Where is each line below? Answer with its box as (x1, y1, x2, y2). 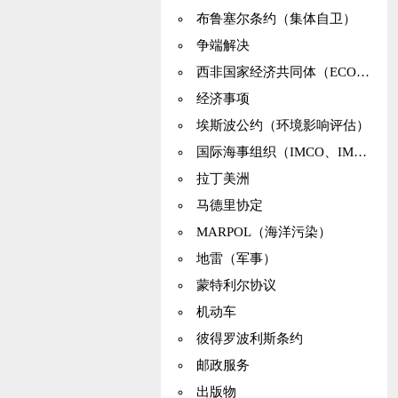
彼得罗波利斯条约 (195, 331, 303, 346)
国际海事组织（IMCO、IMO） (195, 145, 354, 159)
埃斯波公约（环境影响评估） (195, 118, 370, 132)
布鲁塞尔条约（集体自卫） (195, 12, 356, 26)
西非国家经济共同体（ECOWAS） (195, 65, 356, 79)
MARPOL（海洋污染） (195, 225, 331, 239)
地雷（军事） (195, 251, 276, 266)
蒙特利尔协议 (195, 278, 276, 292)
